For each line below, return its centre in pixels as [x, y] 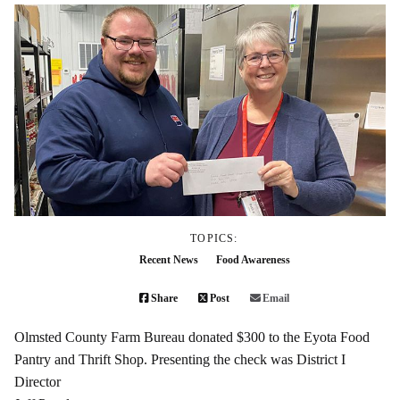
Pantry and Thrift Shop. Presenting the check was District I [180, 360]
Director [39, 382]
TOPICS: [214, 239]
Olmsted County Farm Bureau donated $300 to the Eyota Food [192, 337]
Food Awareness [253, 260]
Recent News [168, 260]
